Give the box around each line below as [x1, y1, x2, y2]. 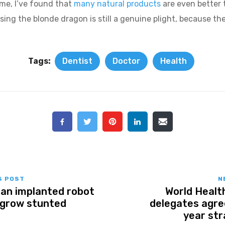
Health [160, 56, 187, 66]
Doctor [113, 56, 140, 66]
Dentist [62, 56, 92, 66]
